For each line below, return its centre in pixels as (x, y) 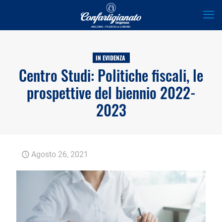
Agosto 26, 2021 (60, 154)
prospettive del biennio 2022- (111, 92)
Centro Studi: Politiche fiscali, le (111, 75)
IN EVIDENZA (110, 58)
